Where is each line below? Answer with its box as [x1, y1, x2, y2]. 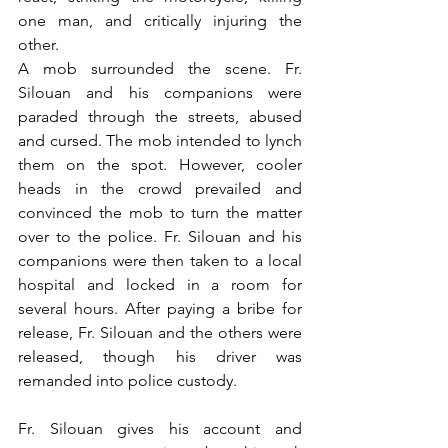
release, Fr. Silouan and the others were [18, 323, 302, 342]
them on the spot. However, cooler [18, 155, 302, 174]
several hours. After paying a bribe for [18, 299, 302, 318]
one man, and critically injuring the [18, 11, 302, 30]
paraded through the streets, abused [18, 107, 302, 126]
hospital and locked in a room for [18, 275, 302, 294]
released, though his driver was [18, 347, 302, 366]
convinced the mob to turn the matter [18, 203, 302, 222]
